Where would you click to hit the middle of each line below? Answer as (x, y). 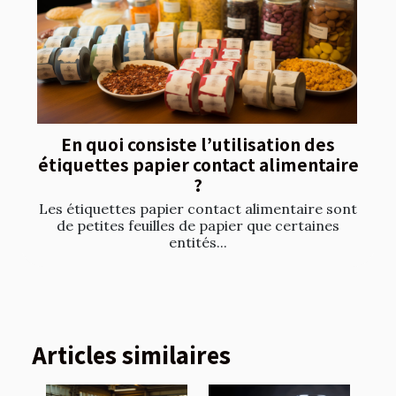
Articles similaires (131, 355)
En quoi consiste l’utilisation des (198, 145)
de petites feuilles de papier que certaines (198, 226)
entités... (198, 243)
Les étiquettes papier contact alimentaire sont (198, 209)
